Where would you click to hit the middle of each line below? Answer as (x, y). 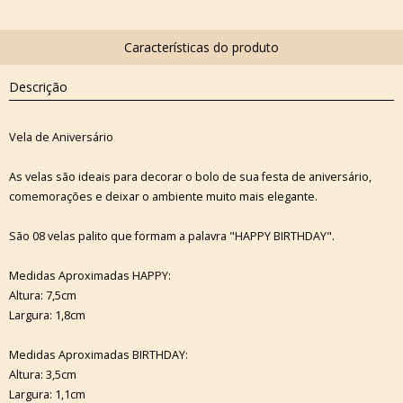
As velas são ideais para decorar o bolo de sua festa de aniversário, (190, 176)
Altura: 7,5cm (43, 295)
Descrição (38, 87)
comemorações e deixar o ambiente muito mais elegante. (163, 196)
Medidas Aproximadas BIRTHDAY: (99, 354)
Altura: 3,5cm (43, 374)
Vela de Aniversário (61, 137)
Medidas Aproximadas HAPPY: (90, 275)
